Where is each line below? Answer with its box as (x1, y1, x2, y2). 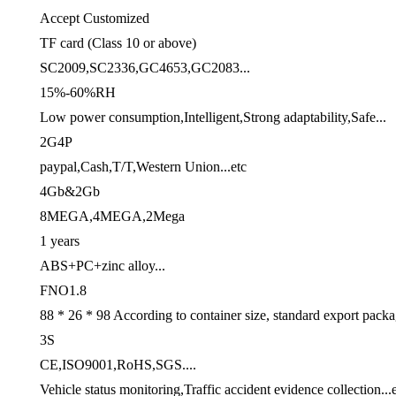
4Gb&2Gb (40, 184, 100, 200)
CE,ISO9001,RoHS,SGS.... (40, 357, 196, 373)
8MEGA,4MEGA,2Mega (40, 209, 185, 225)
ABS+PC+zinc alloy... (40, 258, 165, 274)
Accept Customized (40, 11, 149, 27)
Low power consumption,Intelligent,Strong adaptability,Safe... (40, 110, 386, 126)
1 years (40, 233, 80, 249)
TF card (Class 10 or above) (40, 35, 196, 51)
